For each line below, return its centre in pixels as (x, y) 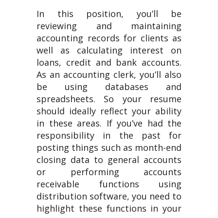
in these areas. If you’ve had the (109, 123)
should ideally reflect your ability (109, 111)
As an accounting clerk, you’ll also (109, 74)
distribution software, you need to (109, 196)
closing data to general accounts (109, 160)
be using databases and (109, 87)
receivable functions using (109, 184)
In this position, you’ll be (109, 14)
